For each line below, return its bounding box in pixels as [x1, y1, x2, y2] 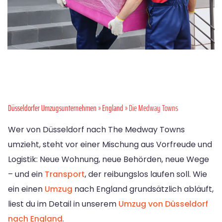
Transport [45, 168, 85, 180]
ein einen [8, 183, 45, 195]
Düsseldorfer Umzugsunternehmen [8, 102, 97, 115]
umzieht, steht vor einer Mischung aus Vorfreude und [8, 139, 212, 151]
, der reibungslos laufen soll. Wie [85, 168, 207, 180]
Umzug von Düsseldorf [118, 198, 208, 210]
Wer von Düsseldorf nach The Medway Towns [8, 124, 185, 136]
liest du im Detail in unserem [8, 198, 118, 210]
